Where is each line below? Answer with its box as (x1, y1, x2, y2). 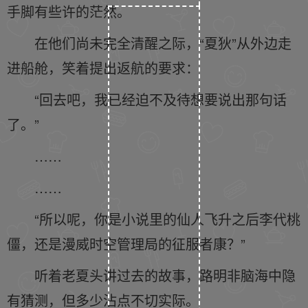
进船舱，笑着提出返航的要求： (7, 58, 199, 78)
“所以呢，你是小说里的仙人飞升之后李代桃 (34, 209, 300, 229)
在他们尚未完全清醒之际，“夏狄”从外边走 (34, 33, 291, 53)
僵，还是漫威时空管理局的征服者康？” (7, 234, 245, 254)
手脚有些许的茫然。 (7, 1, 131, 21)
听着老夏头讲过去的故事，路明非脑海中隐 (34, 265, 296, 285)
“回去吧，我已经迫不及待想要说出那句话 (34, 89, 287, 109)
